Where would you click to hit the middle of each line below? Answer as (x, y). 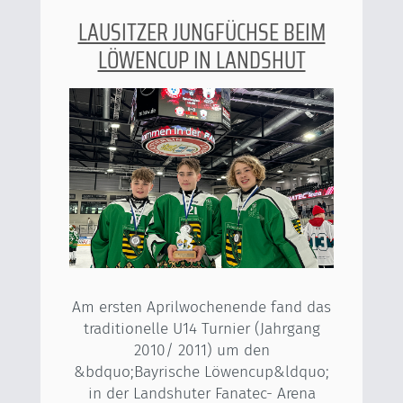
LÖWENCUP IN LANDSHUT (201, 60)
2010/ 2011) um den (201, 351)
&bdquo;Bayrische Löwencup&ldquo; (201, 372)
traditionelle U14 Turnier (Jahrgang (201, 329)
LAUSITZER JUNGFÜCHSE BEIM (201, 32)
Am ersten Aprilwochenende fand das (201, 308)
